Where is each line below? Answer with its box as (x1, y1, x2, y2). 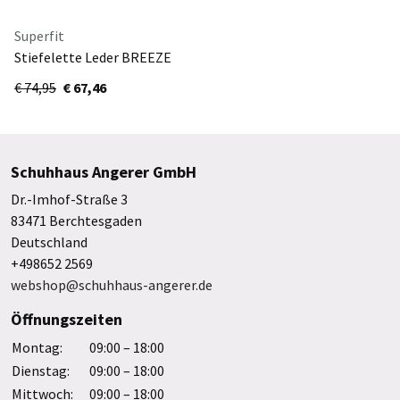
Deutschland (11, 232, 87, 251)
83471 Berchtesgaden (11, 211, 142, 229)
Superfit (14, 26, 64, 45)
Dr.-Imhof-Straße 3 (11, 189, 128, 208)
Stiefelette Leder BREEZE (14, 47, 171, 66)
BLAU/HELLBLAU (14, 90, 118, 109)
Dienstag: (12, 361, 70, 379)
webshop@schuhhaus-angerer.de (11, 275, 212, 294)
